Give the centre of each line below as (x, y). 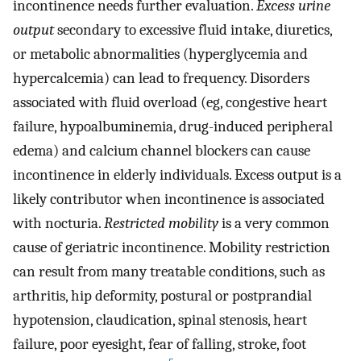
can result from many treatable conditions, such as (169, 271)
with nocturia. (58, 223)
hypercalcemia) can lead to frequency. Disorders (161, 78)
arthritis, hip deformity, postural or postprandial (162, 295)
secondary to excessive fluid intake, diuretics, (193, 29)
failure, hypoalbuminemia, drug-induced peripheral (173, 126)
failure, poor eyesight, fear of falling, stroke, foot (160, 344)
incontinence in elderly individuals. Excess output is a (177, 174)
